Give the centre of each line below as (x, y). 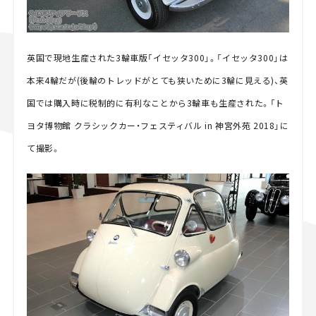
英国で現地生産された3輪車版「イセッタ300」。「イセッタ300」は (157, 57)
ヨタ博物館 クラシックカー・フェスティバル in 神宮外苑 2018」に (158, 125)
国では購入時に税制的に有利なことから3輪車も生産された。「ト (155, 102)
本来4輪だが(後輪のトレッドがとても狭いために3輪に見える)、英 (157, 80)
